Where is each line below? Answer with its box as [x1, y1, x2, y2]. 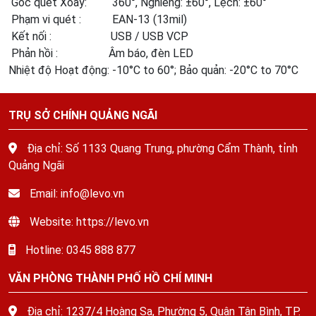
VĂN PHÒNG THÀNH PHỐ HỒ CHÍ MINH [8, 272, 212, 285]
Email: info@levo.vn [27, 187, 124, 200]
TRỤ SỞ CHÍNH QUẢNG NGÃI [8, 109, 157, 122]
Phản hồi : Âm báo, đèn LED [8, 47, 193, 60]
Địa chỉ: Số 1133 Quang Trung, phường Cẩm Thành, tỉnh [24, 142, 298, 155]
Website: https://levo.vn [27, 215, 149, 229]
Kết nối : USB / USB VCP [8, 30, 188, 43]
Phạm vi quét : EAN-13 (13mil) [8, 13, 187, 26]
